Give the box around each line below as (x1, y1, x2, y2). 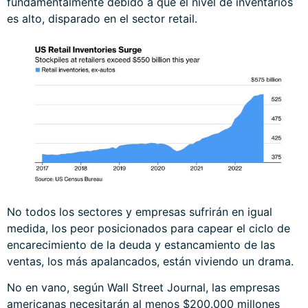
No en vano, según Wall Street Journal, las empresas (7, 280, 280, 294)
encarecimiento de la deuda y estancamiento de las (7, 237, 275, 252)
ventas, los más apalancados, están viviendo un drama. (7, 254, 294, 268)
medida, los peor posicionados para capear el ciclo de (7, 221, 290, 235)
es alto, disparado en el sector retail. (7, 11, 197, 25)
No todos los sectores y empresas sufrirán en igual (7, 204, 272, 219)
